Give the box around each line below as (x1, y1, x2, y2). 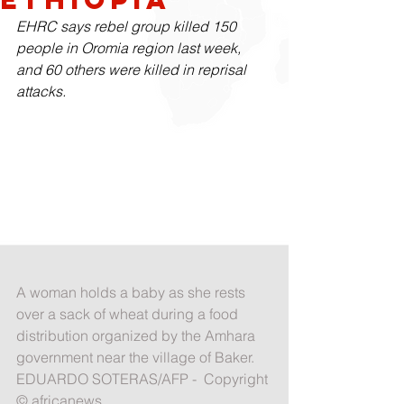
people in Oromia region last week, (16, 39, 244, 57)
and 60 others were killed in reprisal (16, 60, 250, 78)
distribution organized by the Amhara (16, 326, 259, 344)
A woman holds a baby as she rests (16, 282, 249, 301)
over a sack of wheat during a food (16, 304, 242, 323)
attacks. (16, 82, 66, 100)
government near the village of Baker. (16, 347, 258, 366)
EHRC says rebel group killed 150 (16, 17, 240, 35)
